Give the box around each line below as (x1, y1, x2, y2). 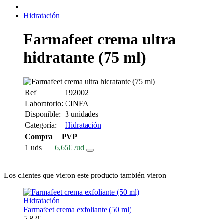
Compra (25, 132, 53, 141)
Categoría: (25, 120, 57, 129)
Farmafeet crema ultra (23, 30, 175, 48)
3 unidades (65, 109, 98, 118)
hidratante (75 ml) (23, 48, 146, 66)
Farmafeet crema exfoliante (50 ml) (23, 205, 131, 214)
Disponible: (25, 109, 61, 118)
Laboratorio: (25, 99, 63, 108)
